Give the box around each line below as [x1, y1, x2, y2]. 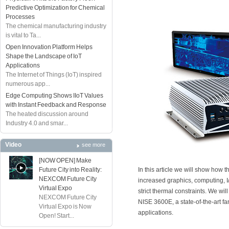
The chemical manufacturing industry [6, 22, 106, 30]
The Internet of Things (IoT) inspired [6, 71, 102, 78]
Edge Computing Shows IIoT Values [6, 92, 103, 99]
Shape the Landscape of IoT [6, 53, 82, 60]
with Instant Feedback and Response [6, 101, 106, 108]
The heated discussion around [6, 110, 88, 118]
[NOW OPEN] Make [39, 157, 91, 164]
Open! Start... [39, 212, 74, 219]
